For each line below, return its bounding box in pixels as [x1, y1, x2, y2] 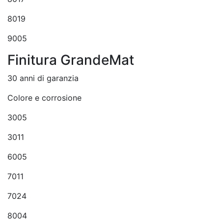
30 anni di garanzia [7, 73, 79, 83]
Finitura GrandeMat [7, 52, 134, 68]
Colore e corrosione [7, 93, 82, 103]
